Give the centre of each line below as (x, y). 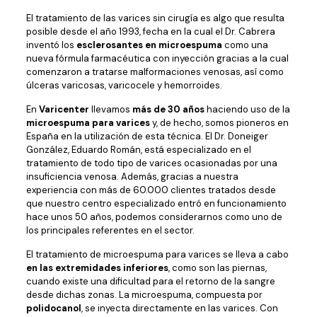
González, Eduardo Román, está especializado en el (138, 150)
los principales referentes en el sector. (110, 230)
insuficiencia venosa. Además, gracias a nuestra (132, 177)
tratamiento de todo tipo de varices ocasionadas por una (151, 163)
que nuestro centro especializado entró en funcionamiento (156, 203)
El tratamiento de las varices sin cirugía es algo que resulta (155, 18)
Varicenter (64, 109)
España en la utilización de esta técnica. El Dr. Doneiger (147, 136)
